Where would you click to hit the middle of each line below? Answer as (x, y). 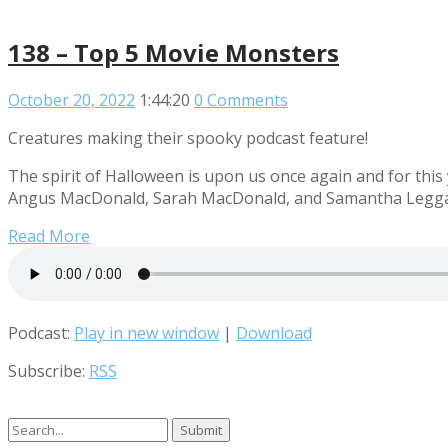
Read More (49, 235)
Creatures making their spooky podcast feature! (188, 137)
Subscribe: (48, 370)
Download (274, 332)
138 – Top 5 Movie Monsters (173, 52)
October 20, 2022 (71, 99)
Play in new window (146, 332)
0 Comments (241, 99)
